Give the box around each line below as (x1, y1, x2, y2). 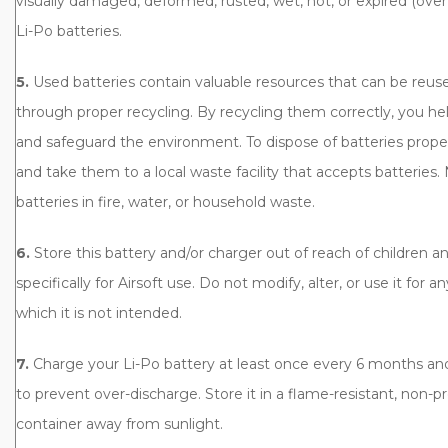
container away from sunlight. (16, 414, 223, 433)
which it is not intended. (16, 303, 182, 322)
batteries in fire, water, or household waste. (16, 192, 315, 211)
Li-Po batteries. (16, 21, 122, 40)
